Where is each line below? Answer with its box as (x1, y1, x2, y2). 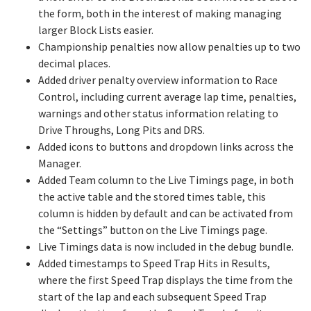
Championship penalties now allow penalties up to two (38, 40, 301, 53)
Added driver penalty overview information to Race (38, 73, 278, 87)
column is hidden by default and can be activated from (38, 206, 293, 220)
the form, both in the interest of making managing (38, 6, 282, 20)
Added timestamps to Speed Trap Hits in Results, (38, 256, 270, 270)
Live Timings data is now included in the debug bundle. (38, 239, 294, 253)
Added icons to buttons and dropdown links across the (38, 140, 294, 153)
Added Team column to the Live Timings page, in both (38, 173, 294, 187)
